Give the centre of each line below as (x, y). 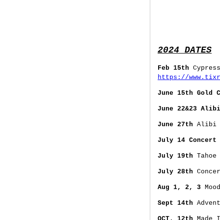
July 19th (175, 156)
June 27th (175, 124)
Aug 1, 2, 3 (179, 187)
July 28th (175, 172)
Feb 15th (173, 68)
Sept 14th (175, 203)
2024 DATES (185, 50)
